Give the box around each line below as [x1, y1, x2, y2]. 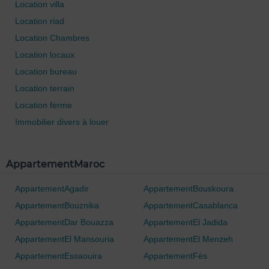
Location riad [15, 16, 64, 26]
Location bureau [15, 66, 77, 76]
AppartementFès [144, 250, 207, 261]
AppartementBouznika [15, 200, 99, 210]
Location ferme [15, 100, 72, 110]
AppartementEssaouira [15, 250, 102, 261]
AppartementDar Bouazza [15, 217, 113, 227]
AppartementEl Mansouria [15, 234, 114, 244]
